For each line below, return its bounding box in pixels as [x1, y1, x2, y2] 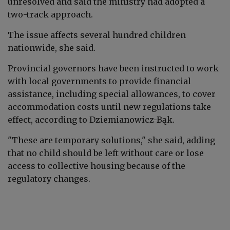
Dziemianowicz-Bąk [89, 114, 172, 125]
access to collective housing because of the [8, 160, 185, 171]
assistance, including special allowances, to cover [8, 88, 216, 99]
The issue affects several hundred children [8, 29, 186, 40]
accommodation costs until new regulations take [8, 101, 211, 112]
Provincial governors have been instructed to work [8, 63, 219, 73]
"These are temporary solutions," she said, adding [8, 135, 215, 145]
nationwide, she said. [8, 42, 95, 53]
